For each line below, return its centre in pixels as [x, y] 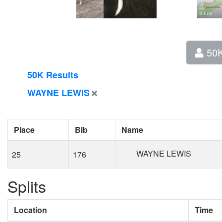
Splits [27, 186]
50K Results [53, 75]
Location [30, 210]
